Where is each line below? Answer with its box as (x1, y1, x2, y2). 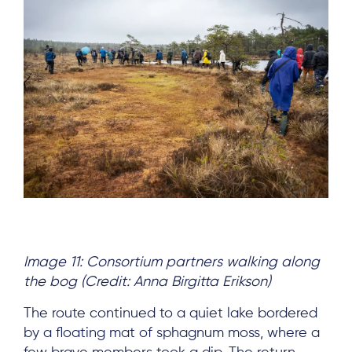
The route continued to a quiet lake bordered (24, 306, 317, 321)
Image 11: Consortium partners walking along (24, 255, 320, 269)
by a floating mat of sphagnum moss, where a (24, 325, 320, 340)
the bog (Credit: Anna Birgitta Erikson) (24, 274, 271, 289)
